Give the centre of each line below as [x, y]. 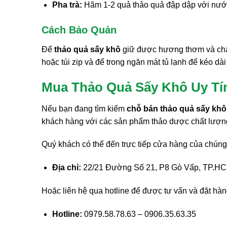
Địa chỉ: [66, 168]
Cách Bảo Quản [79, 30]
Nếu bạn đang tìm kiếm [84, 108]
